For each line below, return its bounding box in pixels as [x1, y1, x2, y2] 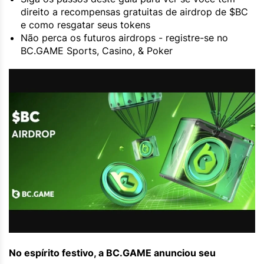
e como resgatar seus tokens [21, 19, 150, 31]
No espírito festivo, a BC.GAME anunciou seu [9, 246, 216, 259]
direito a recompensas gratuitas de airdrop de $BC [21, 6, 248, 18]
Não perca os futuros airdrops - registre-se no [21, 32, 228, 44]
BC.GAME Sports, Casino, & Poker [21, 45, 173, 57]
